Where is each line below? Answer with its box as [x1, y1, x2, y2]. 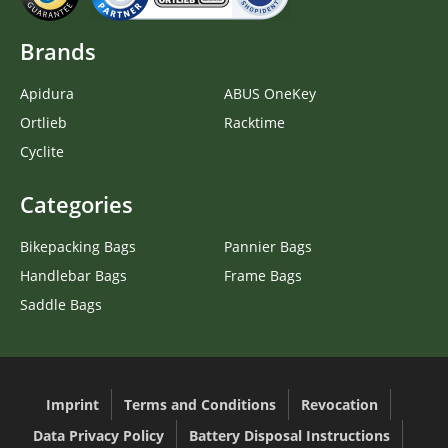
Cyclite [20, 141, 64, 161]
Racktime [224, 112, 285, 132]
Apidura [20, 83, 74, 103]
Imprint [45, 394, 99, 414]
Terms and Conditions [123, 394, 276, 414]
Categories [20, 189, 133, 219]
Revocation [300, 394, 378, 414]
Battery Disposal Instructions [189, 425, 390, 445]
